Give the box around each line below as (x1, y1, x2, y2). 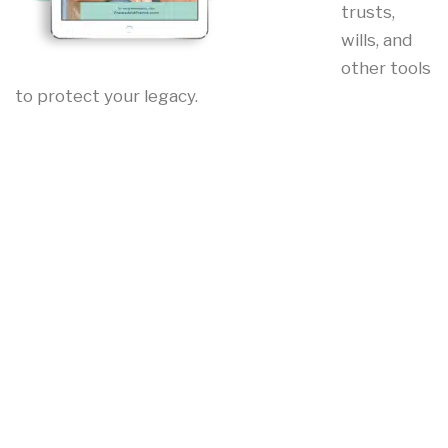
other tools (340, 57, 431, 78)
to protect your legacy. (15, 85, 198, 106)
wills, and (340, 29, 412, 50)
